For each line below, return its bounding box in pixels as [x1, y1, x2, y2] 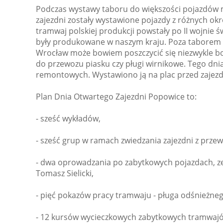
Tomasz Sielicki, [36, 168, 94, 179]
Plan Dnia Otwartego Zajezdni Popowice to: [36, 91, 197, 103]
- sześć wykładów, [36, 113, 101, 124]
